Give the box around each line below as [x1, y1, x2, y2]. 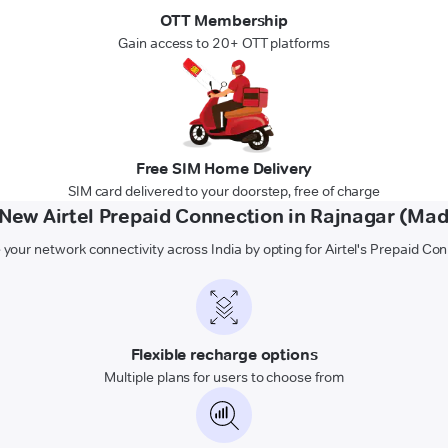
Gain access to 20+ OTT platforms [118, 33, 330, 52]
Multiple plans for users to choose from [104, 367, 344, 386]
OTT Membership [160, 10, 288, 30]
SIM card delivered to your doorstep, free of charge [67, 181, 381, 200]
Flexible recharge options [130, 344, 318, 364]
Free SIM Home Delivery [135, 158, 313, 178]
